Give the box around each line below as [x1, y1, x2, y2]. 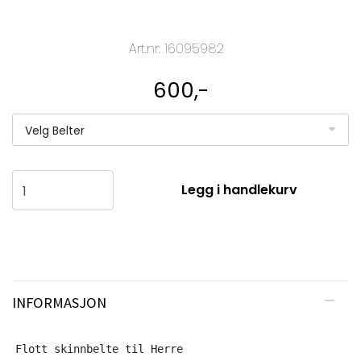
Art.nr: [129, 39, 164, 58]
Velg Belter [25, 122, 85, 139]
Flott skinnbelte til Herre [15, 342, 189, 355]
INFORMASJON [12, 293, 106, 312]
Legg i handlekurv [180, 180, 297, 199]
